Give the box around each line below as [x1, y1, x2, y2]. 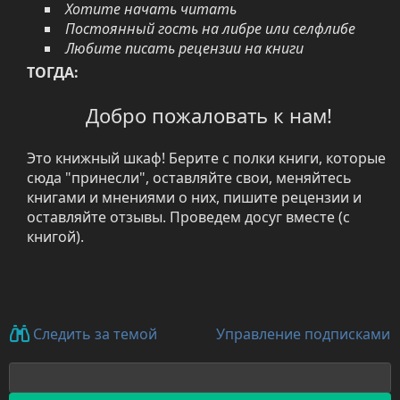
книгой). [27, 227, 84, 246]
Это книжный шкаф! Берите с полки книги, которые [27, 148, 386, 168]
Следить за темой [29, 324, 157, 345]
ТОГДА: [27, 62, 79, 82]
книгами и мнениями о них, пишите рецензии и [27, 187, 362, 207]
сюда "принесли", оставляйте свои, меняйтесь [27, 168, 352, 187]
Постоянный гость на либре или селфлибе [65, 19, 355, 38]
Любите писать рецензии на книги [65, 38, 304, 58]
